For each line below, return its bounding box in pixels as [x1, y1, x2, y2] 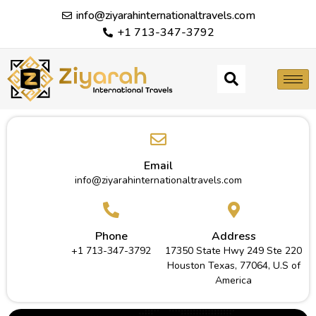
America [215, 274, 252, 288]
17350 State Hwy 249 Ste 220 [165, 244, 302, 258]
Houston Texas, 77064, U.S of [166, 259, 300, 273]
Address [211, 229, 256, 245]
